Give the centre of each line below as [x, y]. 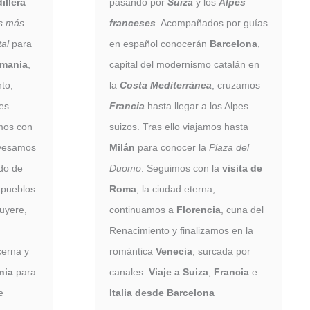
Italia [121, 292]
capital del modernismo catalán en [184, 64]
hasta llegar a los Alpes [197, 106]
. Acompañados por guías [212, 22]
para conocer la [172, 147]
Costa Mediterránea [166, 85]
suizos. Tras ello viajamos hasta [179, 126]
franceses [133, 22]
